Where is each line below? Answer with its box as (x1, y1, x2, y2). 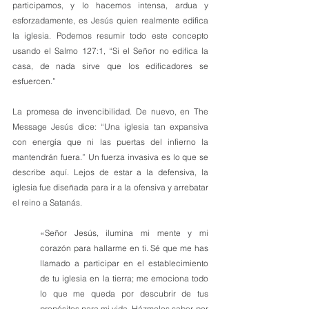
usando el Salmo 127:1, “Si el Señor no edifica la (12, 46, 208, 56)
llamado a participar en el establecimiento (40, 258, 208, 268)
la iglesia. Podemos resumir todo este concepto (12, 30, 208, 41)
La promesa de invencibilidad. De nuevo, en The (12, 106, 208, 117)
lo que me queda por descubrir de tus (40, 288, 208, 299)
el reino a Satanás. (12, 197, 82, 208)
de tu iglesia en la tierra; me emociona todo (40, 273, 208, 283)
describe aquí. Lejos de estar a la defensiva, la (12, 167, 208, 177)
